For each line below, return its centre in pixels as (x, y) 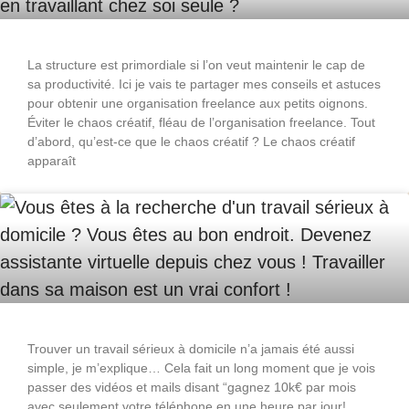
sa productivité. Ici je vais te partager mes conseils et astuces (204, 84)
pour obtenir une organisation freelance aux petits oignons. (198, 104)
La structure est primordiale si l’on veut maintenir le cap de (196, 65)
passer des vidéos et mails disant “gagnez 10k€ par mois (192, 388)
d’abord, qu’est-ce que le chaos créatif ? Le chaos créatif (191, 142)
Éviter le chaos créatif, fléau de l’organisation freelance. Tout (201, 123)
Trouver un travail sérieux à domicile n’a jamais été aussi (191, 349)
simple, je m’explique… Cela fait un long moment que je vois (201, 368)
